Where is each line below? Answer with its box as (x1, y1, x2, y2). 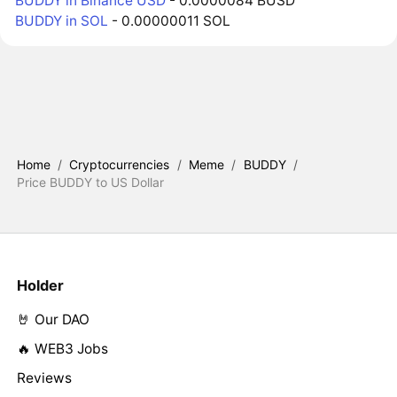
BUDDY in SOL (15, 12, 109, 29)
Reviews (16, 370, 72, 387)
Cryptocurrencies (69, 156, 170, 172)
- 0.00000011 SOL (108, 12, 231, 29)
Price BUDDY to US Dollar (16, 174, 164, 190)
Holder (16, 276, 64, 294)
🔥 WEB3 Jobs (16, 340, 108, 358)
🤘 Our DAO (16, 311, 90, 329)
